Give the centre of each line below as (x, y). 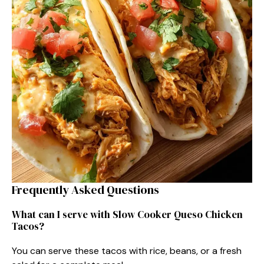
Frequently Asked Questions (85, 189)
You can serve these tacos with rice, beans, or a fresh (127, 250)
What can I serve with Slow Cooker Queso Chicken (127, 214)
